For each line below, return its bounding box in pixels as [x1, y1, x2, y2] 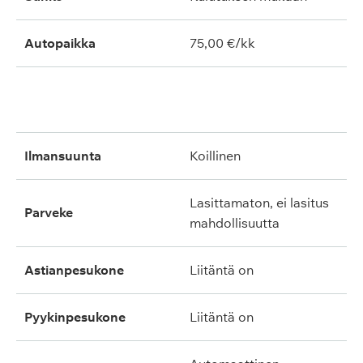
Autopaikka [24, 35, 96, 51]
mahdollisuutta [190, 215, 280, 231]
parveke [32, 204, 73, 220]
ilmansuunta [28, 147, 101, 164]
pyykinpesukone [32, 309, 126, 325]
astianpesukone [34, 262, 124, 278]
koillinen [198, 147, 241, 164]
